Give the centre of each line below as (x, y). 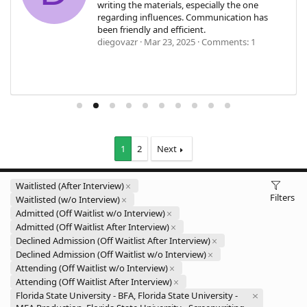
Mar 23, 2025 (170, 42)
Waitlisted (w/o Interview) (68, 200)
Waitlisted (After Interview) (70, 186)
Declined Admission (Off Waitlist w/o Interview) (111, 255)
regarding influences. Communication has (183, 17)
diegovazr (118, 42)
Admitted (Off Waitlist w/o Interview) (90, 213)
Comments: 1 (229, 42)
